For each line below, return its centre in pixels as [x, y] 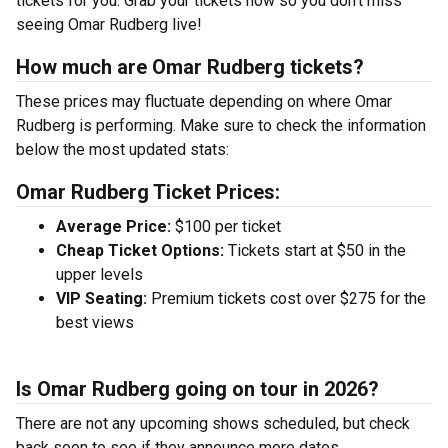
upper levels [99, 274]
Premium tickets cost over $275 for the [286, 298]
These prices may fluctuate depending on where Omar [204, 101]
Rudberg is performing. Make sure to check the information [221, 125]
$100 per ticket [228, 226]
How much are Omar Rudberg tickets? [190, 67]
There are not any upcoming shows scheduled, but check [213, 423]
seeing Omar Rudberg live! [109, 24]
